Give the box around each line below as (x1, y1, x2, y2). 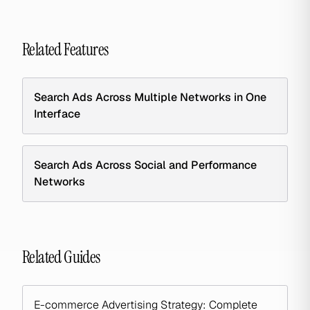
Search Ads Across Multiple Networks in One (34, 90, 266, 104)
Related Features (22, 39, 109, 60)
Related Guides (22, 246, 100, 268)
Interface (34, 107, 80, 121)
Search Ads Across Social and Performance (34, 158, 257, 172)
